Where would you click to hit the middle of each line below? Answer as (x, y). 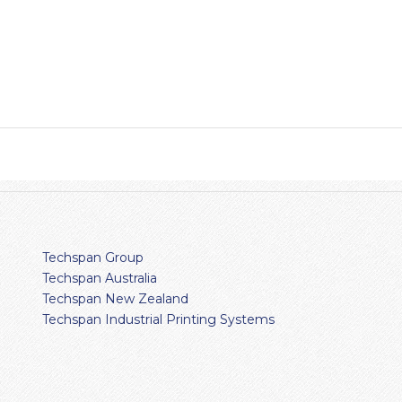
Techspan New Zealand (115, 298)
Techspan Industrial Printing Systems (158, 319)
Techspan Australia (99, 278)
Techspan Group (92, 257)
